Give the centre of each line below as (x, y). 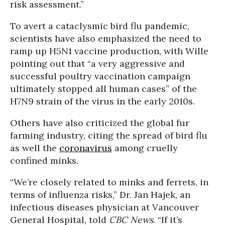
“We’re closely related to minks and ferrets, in (109, 182)
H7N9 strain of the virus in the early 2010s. (102, 101)
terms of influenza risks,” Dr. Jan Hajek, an (100, 195)
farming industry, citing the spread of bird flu (109, 135)
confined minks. (44, 160)
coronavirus (86, 148)
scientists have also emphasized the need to (106, 38)
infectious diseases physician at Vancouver (104, 207)
